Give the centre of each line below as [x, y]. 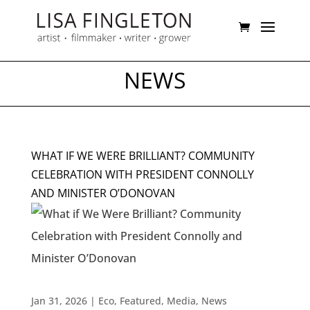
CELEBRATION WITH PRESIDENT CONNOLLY [142, 174]
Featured [140, 301]
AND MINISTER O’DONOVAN [103, 193]
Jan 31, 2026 [59, 301]
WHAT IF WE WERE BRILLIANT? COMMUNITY [143, 156]
